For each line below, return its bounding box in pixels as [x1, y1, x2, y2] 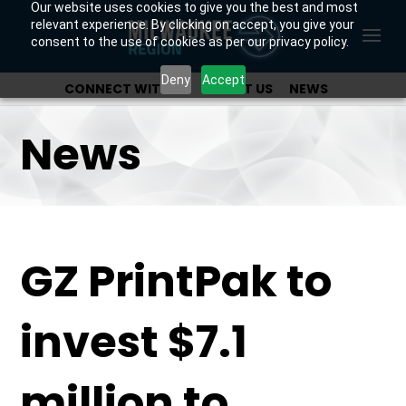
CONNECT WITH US [64, 79, 189, 98]
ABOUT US [206, 79, 273, 98]
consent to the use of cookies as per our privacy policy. [30, 34, 349, 49]
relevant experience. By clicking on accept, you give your [30, 17, 354, 32]
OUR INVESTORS [143, 111, 249, 130]
